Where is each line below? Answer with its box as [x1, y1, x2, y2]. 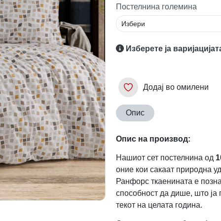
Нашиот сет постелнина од [115, 153, 216, 162]
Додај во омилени [143, 82, 209, 91]
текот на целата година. [115, 200, 202, 209]
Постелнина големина [115, 2, 197, 11]
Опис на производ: [115, 134, 190, 143]
